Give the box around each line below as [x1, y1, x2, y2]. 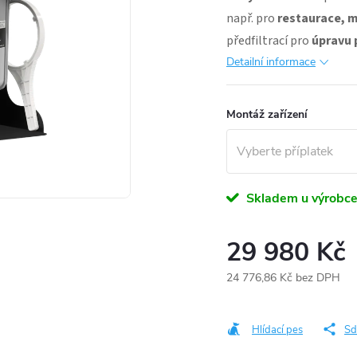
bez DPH [292, 269, 340, 285]
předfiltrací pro [226, 32, 312, 49]
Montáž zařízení [226, 107, 308, 122]
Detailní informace [226, 54, 316, 69]
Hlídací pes [252, 323, 303, 337]
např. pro [226, 10, 275, 27]
